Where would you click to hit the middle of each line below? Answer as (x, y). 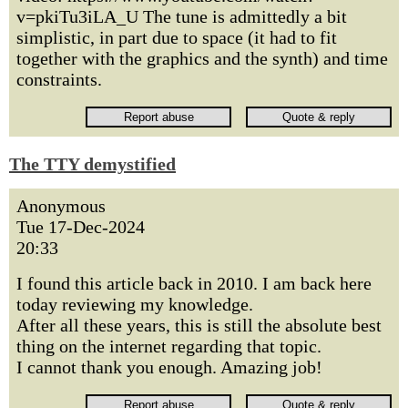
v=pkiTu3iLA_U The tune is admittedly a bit (182, 16)
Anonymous (61, 206)
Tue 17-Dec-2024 (81, 227)
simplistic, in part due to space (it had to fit (177, 37)
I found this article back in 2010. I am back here (194, 283)
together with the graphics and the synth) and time (202, 58)
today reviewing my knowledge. (135, 304)
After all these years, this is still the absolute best (199, 325)
